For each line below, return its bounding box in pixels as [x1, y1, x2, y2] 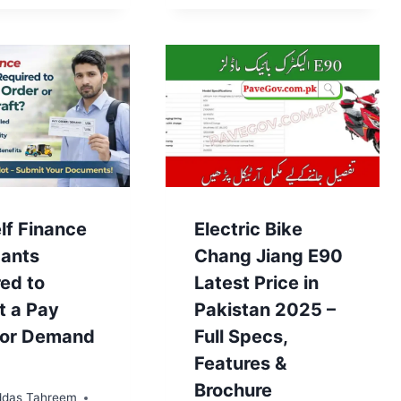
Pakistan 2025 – [193, 298, 336, 320]
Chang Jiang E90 [193, 244, 343, 267]
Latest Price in [193, 271, 319, 294]
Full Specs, [193, 325, 287, 347]
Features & [193, 352, 286, 374]
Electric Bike [193, 218, 303, 240]
